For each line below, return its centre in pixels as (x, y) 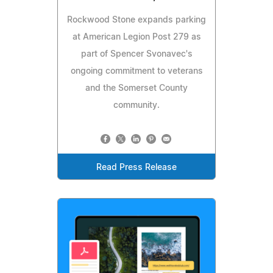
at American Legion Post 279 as (136, 37)
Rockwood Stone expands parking (136, 20)
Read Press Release (136, 167)
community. (136, 105)
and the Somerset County (136, 88)
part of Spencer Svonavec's (136, 54)
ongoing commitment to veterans (136, 71)
